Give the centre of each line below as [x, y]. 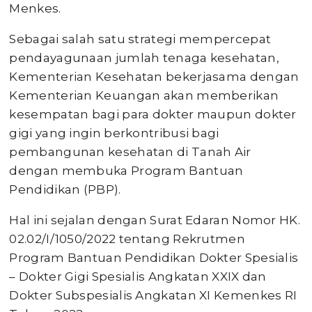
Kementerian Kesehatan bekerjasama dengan [154, 76]
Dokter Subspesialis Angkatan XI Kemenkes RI [153, 295]
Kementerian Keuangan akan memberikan [144, 95]
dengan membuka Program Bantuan [126, 170]
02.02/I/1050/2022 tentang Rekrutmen [127, 239]
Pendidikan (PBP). [65, 189]
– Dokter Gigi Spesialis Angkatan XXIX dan [138, 276]
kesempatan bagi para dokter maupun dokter [153, 114]
